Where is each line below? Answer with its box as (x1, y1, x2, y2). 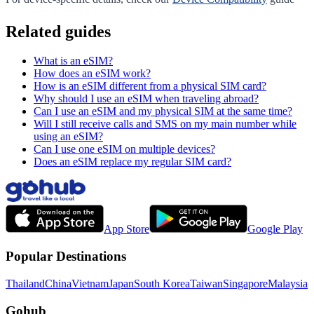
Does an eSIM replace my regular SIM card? (34, 156, 231, 168)
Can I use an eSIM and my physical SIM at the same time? (34, 105, 292, 118)
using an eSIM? (34, 130, 103, 143)
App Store (104, 223, 149, 235)
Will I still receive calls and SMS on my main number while (34, 118, 296, 130)
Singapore (223, 277, 268, 289)
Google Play (247, 223, 303, 235)
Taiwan (190, 277, 223, 289)
